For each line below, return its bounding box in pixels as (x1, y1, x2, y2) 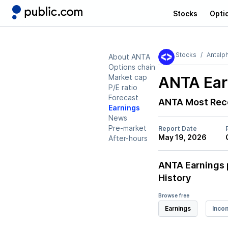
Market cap (108, 73, 147, 81)
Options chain (108, 63, 155, 71)
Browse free (158, 192, 189, 198)
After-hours (108, 134, 148, 142)
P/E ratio (108, 83, 137, 92)
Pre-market (108, 124, 147, 132)
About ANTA (108, 52, 150, 61)
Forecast (108, 93, 138, 102)
